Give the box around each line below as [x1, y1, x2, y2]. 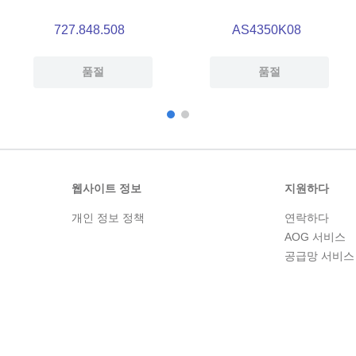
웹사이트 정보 [72, 181, 142, 195]
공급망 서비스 [284, 249, 354, 262]
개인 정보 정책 [72, 211, 145, 224]
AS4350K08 [231, 22, 301, 37]
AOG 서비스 [284, 230, 346, 243]
